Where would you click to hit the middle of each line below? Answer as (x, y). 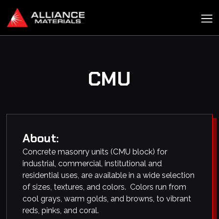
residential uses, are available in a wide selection (109, 175)
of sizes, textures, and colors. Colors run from (105, 187)
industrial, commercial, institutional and (92, 164)
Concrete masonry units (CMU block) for (95, 152)
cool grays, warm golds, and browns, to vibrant (107, 199)
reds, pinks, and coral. (61, 211)
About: (41, 138)
